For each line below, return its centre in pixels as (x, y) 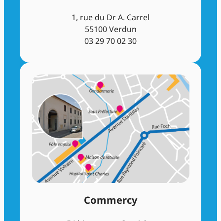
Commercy (110, 200)
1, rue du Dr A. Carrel (110, 18)
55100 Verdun (110, 29)
